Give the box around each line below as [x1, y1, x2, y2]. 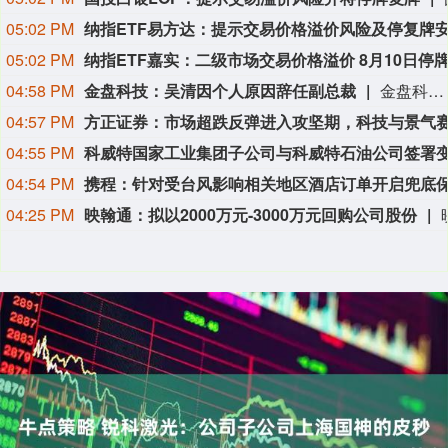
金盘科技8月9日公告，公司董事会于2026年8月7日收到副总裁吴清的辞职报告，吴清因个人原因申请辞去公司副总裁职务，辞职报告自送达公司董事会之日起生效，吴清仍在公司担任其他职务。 [428, 79, 444, 102]
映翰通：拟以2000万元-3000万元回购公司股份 [84, 203, 417, 226]
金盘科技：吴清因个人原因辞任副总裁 [84, 79, 356, 102]
